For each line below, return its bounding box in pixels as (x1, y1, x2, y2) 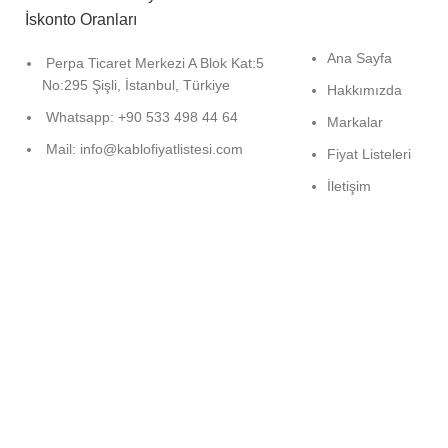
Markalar (327, 114, 383, 130)
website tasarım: (25, 400, 144, 417)
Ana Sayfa (327, 50, 392, 66)
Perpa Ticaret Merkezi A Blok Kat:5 (46, 55, 264, 71)
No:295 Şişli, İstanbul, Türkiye (42, 77, 230, 93)
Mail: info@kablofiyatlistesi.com (46, 141, 243, 157)
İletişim (327, 178, 371, 194)
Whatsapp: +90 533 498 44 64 (46, 109, 238, 125)
